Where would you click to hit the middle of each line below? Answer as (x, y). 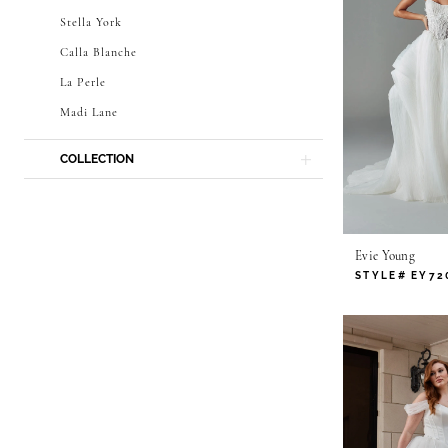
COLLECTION (97, 158)
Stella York (91, 22)
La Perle (83, 82)
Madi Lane (89, 112)
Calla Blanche (98, 52)
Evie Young (385, 257)
